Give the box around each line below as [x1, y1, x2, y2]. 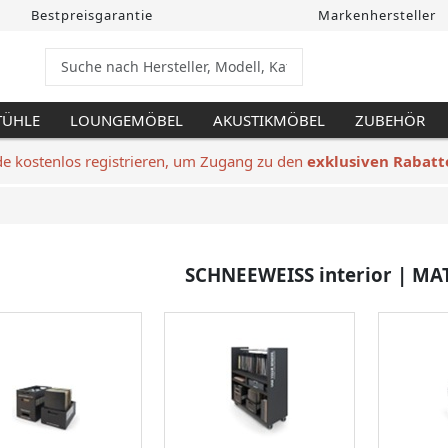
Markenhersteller [313, 6, 436, 24]
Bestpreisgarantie [26, 6, 153, 24]
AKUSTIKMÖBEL [213, 109, 325, 130]
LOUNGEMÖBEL [70, 109, 183, 130]
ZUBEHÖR [355, 109, 425, 130]
